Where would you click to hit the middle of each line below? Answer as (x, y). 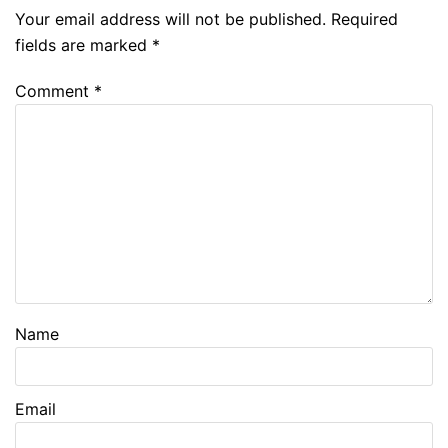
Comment (54, 90)
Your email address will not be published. (170, 18)
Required (364, 18)
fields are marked (83, 44)
